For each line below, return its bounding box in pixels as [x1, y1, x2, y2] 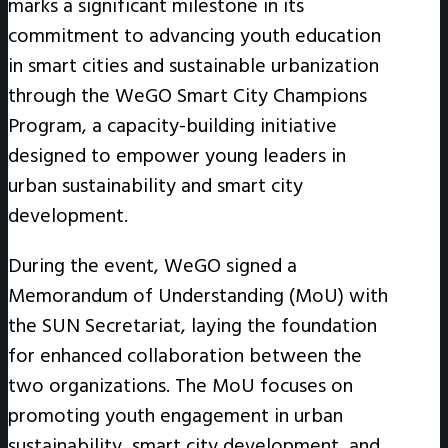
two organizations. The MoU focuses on [8, 369, 353, 402]
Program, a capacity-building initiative [8, 109, 337, 142]
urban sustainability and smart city [8, 169, 303, 202]
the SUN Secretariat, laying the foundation [8, 309, 377, 342]
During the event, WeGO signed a [8, 249, 297, 282]
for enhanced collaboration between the [8, 339, 362, 372]
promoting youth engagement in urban [8, 399, 343, 432]
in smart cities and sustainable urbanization [8, 49, 379, 82]
